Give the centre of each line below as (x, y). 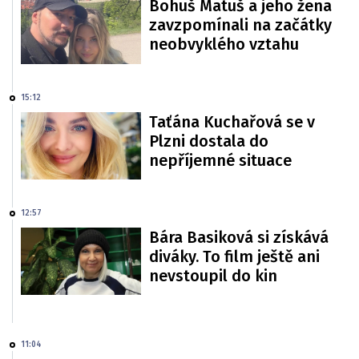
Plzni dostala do (209, 141)
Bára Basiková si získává (239, 237)
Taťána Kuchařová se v (232, 121)
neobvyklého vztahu (224, 44)
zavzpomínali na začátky (240, 25)
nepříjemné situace (220, 160)
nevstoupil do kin (213, 276)
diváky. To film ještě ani (234, 256)
